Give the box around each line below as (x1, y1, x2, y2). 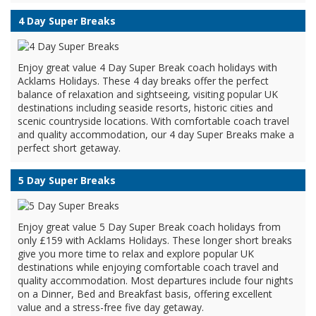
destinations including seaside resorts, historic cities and (18, 101, 273, 114)
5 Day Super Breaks (18, 174, 116, 187)
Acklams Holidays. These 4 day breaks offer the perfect (18, 74, 269, 87)
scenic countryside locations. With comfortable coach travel (18, 114, 289, 128)
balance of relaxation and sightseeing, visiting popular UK (18, 87, 278, 101)
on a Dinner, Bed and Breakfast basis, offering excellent (18, 287, 272, 300)
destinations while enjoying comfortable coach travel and (18, 260, 279, 274)
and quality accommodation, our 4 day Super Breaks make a (18, 128, 294, 141)
